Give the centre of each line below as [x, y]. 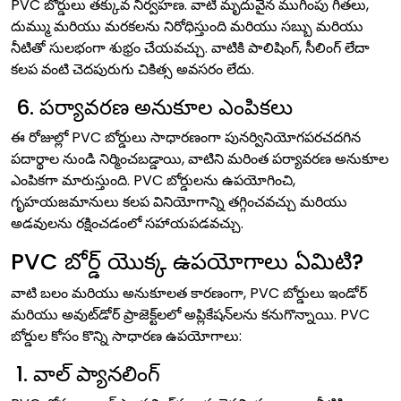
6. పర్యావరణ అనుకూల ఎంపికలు [152, 107]
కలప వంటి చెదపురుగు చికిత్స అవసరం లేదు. [132, 69]
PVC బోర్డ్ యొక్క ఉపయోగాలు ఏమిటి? [187, 262]
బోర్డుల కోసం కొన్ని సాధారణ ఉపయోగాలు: [126, 336]
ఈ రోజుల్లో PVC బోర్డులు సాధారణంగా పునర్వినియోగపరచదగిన [186, 137]
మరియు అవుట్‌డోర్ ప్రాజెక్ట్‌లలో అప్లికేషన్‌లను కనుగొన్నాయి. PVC [190, 315]
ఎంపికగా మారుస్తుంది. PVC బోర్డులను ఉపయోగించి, [153, 180]
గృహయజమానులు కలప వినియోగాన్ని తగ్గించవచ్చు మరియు [179, 202]
